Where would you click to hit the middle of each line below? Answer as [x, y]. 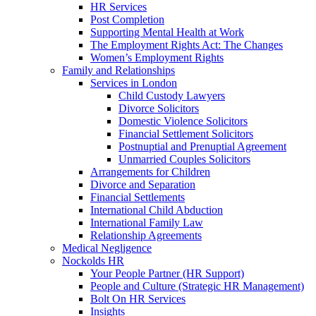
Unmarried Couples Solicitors [184, 159]
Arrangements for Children [150, 172]
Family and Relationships [119, 70]
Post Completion [127, 19]
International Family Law [147, 223]
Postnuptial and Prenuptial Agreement [202, 146]
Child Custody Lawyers [172, 96]
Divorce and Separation [143, 184]
